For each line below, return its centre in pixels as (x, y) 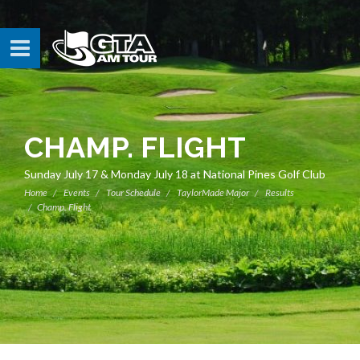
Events (76, 192)
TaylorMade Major (213, 192)
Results (280, 192)
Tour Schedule (133, 192)
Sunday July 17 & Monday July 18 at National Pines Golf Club (175, 174)
